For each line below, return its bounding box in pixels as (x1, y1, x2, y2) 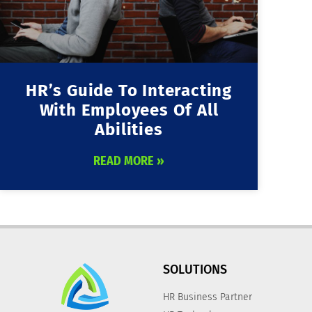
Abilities (95, 119, 163, 139)
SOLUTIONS (163, 261, 227, 277)
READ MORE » (93, 153, 164, 169)
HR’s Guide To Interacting (26, 80, 232, 100)
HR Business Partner (163, 290, 252, 303)
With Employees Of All (39, 100, 219, 120)
